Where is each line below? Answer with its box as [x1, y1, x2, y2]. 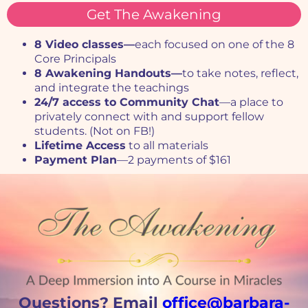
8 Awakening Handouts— [34, 67, 182, 80]
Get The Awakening [87, 6, 221, 23]
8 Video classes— [34, 38, 135, 52]
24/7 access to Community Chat [34, 96, 219, 109]
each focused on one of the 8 [135, 38, 294, 52]
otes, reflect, [232, 67, 298, 80]
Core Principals [34, 52, 116, 66]
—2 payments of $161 [117, 153, 231, 167]
